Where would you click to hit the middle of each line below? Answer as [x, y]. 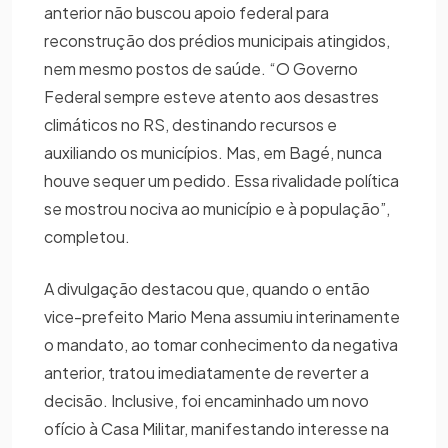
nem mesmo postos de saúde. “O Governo [201, 68]
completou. [88, 236]
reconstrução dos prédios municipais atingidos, [217, 40]
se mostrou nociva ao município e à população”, [217, 208]
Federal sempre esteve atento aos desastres [211, 96]
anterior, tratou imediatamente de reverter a [206, 372]
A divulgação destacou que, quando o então [207, 288]
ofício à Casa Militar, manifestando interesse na [216, 428]
